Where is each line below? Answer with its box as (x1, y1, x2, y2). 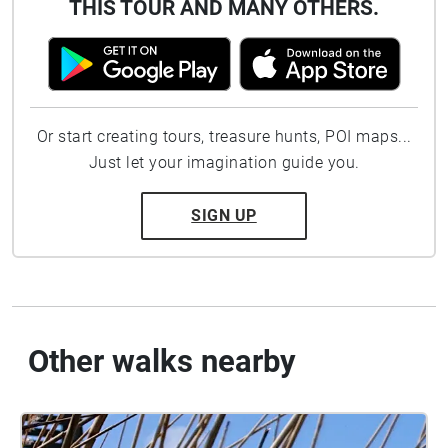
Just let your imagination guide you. (88, 153, 360, 172)
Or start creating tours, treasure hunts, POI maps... (36, 127, 412, 146)
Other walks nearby (28, 343, 296, 380)
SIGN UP (191, 206, 257, 225)
